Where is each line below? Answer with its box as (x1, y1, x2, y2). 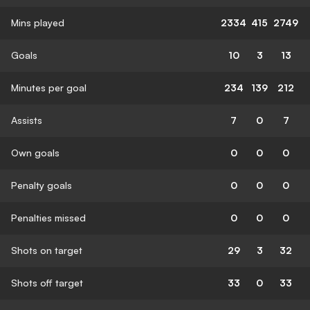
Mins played (11, 16, 64, 28)
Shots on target (11, 244, 82, 256)
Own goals (11, 146, 60, 158)
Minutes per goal (11, 81, 86, 93)
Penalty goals (11, 179, 72, 191)
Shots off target (11, 276, 83, 289)
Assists (11, 113, 42, 126)
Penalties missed (11, 211, 86, 224)
